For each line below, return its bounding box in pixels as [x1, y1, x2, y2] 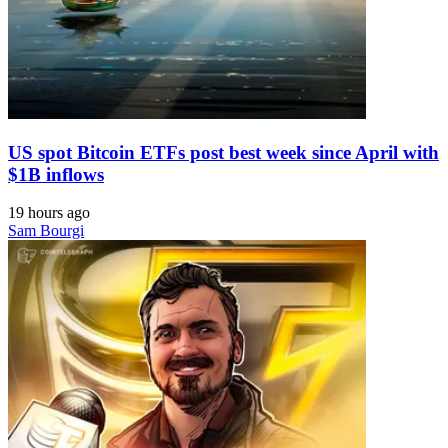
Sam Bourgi [8, 222, 84, 240]
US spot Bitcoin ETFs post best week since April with [8, 141, 439, 163]
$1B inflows [8, 163, 104, 185]
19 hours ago [8, 204, 90, 222]
